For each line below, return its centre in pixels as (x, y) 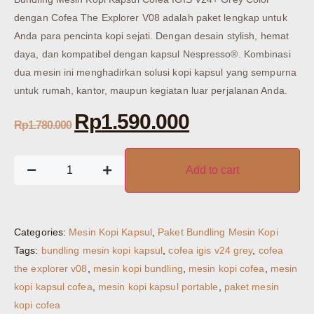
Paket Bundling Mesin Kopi (218, 232)
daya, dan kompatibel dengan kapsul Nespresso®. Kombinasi (152, 54)
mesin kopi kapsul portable (158, 286)
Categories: (42, 232)
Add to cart (213, 170)
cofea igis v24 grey (211, 250)
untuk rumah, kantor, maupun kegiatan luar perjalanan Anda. (151, 90)
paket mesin (251, 286)
